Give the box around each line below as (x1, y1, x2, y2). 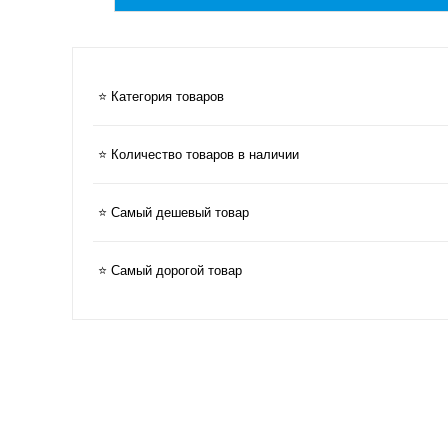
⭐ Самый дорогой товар (98, 262, 242, 278)
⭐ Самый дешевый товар (98, 204, 249, 220)
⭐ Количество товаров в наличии (98, 146, 299, 162)
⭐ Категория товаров (98, 88, 224, 104)
